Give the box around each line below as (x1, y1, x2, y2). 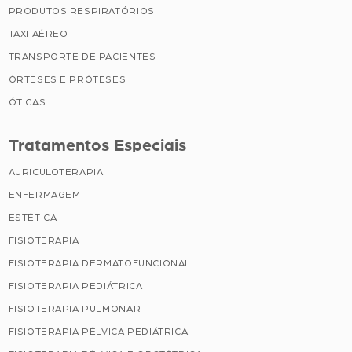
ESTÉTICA (8, 212, 57, 222)
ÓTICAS (8, 97, 46, 107)
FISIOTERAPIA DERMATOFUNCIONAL (8, 258, 191, 268)
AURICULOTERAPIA (8, 167, 104, 177)
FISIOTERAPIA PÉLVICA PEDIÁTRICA (8, 326, 189, 336)
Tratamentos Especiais (8, 137, 186, 154)
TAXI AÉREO (8, 28, 68, 38)
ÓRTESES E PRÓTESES (8, 74, 126, 84)
